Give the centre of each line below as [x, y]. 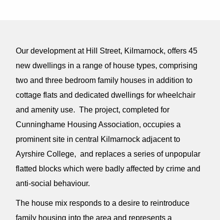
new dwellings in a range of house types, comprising [107, 66]
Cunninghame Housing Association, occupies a [98, 124]
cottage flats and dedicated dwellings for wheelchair [106, 95]
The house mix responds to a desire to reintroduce [103, 203]
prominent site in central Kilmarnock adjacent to [98, 139]
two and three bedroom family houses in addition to [104, 80]
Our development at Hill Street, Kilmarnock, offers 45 [107, 51]
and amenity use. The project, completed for [93, 110]
